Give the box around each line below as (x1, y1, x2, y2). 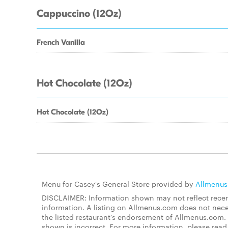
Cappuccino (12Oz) (37, 8, 122, 20)
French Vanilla (37, 38, 85, 47)
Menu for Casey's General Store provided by (42, 179, 195, 189)
